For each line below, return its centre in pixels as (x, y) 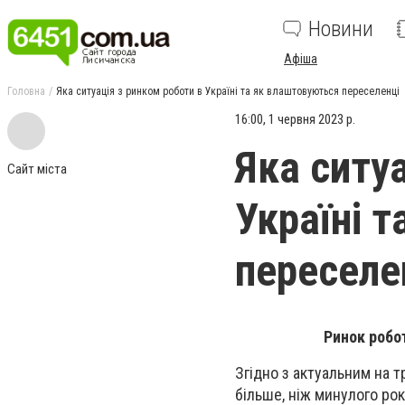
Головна (26, 91)
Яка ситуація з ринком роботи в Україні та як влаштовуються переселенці (228, 91)
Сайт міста (37, 169)
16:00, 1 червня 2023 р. (295, 119)
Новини (341, 29)
